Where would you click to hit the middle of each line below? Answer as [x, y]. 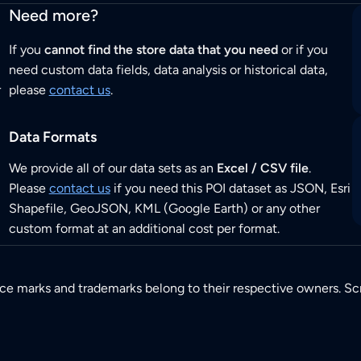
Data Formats [52, 137]
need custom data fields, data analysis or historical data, [168, 70]
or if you [303, 50]
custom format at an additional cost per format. [144, 229]
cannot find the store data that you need [161, 50]
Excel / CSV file [262, 168]
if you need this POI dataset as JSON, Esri [230, 189]
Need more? [53, 16]
